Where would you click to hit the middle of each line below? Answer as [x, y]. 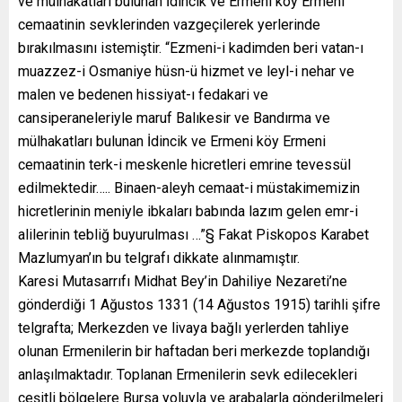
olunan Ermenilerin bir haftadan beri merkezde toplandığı [194, 351]
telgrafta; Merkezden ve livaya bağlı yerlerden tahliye [184, 328]
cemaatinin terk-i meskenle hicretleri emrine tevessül [184, 164]
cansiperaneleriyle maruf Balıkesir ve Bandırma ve [174, 118]
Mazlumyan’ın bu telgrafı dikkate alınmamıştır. [159, 258]
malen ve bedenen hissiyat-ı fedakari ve [143, 94]
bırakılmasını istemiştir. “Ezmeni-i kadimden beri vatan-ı [191, 48]
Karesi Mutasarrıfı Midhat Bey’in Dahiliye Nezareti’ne [183, 281]
